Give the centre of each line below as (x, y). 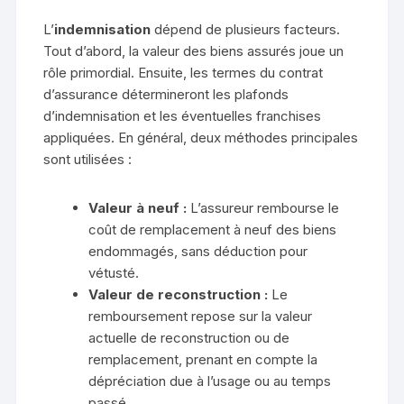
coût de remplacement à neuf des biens (213, 230)
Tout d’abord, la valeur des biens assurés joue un (194, 51)
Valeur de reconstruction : (179, 295)
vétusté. (114, 273)
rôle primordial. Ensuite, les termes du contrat (184, 73)
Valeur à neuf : (138, 208)
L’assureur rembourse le (263, 208)
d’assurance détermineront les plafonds (166, 95)
